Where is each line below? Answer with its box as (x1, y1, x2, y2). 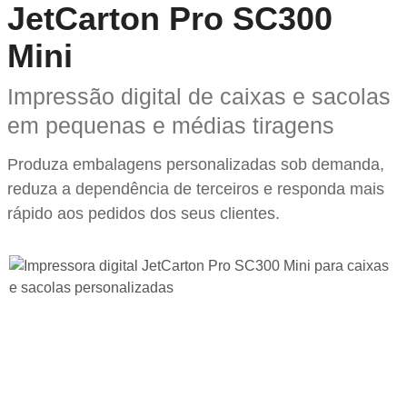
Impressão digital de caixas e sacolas (7, 83, 391, 109)
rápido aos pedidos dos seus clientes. (7, 203, 280, 223)
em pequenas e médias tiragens (7, 112, 334, 138)
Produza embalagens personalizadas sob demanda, (7, 154, 384, 174)
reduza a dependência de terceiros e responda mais (7, 179, 384, 198)
